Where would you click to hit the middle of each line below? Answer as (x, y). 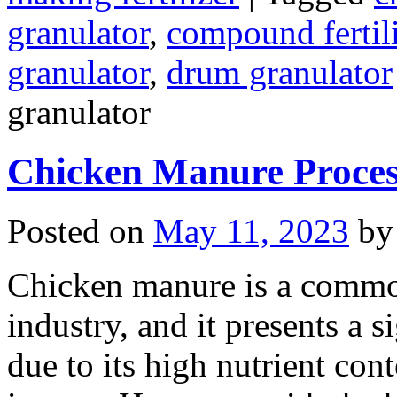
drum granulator (280, 73)
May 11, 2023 (251, 231)
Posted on (76, 231)
